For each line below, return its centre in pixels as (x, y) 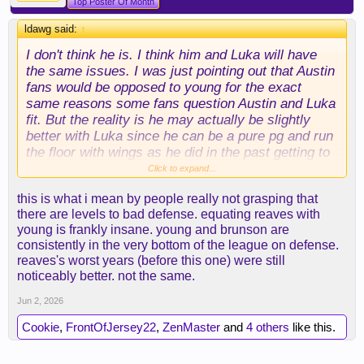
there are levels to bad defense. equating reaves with (169, 214)
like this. (312, 327)
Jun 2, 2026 (40, 301)
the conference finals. (91, 168)
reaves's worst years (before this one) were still (151, 260)
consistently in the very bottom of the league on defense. (178, 245)
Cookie (41, 327)
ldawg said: (52, 29)
